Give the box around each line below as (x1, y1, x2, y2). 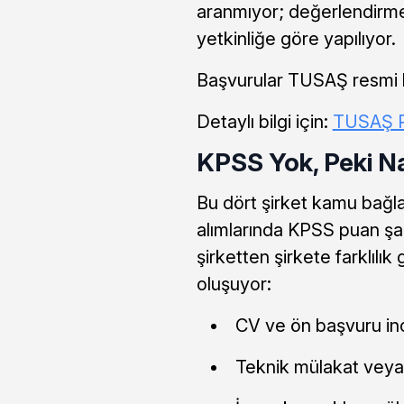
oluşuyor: (196, 272, 271, 295)
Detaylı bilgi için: (196, 110, 333, 133)
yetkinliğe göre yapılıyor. (196, 27, 396, 50)
